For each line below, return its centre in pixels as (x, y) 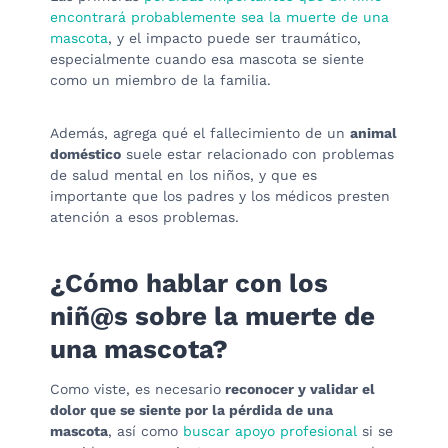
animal (373, 132)
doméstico (85, 153)
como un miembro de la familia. (160, 79)
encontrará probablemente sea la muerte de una (219, 16)
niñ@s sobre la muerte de (212, 315)
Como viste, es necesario (135, 388)
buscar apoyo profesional (270, 430)
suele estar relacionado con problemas (257, 153)
